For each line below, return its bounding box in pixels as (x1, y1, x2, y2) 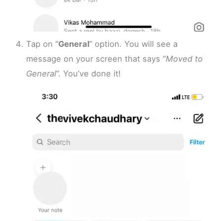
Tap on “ (26, 39, 59, 49)
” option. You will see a (89, 39, 178, 49)
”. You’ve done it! (56, 69, 121, 79)
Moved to (166, 54, 203, 64)
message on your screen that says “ (26, 54, 166, 64)
